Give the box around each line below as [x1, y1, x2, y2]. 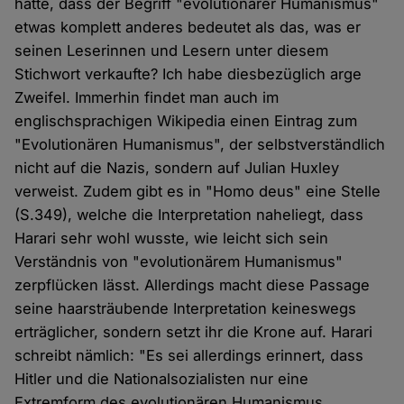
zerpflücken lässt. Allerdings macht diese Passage [14, 276, 371, 295]
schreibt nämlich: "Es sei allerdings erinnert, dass [14, 346, 364, 365]
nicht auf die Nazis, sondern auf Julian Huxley [14, 159, 340, 178]
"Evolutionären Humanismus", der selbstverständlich [14, 135, 386, 154]
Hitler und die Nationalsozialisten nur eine [14, 370, 309, 389]
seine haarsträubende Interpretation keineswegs [14, 299, 357, 318]
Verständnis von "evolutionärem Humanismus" [14, 252, 344, 271]
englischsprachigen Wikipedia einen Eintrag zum [14, 112, 358, 131]
